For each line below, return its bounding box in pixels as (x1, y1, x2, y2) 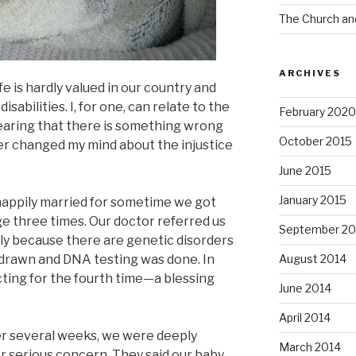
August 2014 (278, 251, 346, 265)
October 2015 (278, 133, 352, 148)
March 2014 (278, 339, 341, 354)
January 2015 (278, 192, 346, 207)
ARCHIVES (278, 67, 341, 79)
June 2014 (278, 281, 331, 295)
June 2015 (278, 163, 331, 177)
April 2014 (278, 310, 331, 324)
